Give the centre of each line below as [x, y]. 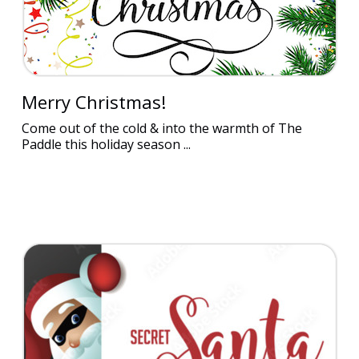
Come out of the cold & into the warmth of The [161, 128]
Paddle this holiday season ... [106, 144]
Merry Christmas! [93, 102]
